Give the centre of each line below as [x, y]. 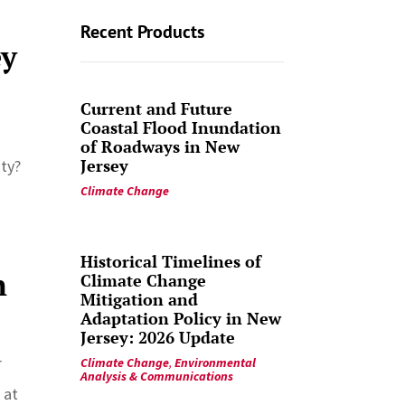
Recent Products [143, 31]
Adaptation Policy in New [181, 318]
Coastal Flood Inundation [181, 127]
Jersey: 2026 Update [158, 337]
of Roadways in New [160, 146]
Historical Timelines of [171, 261]
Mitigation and [140, 299]
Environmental [216, 362]
